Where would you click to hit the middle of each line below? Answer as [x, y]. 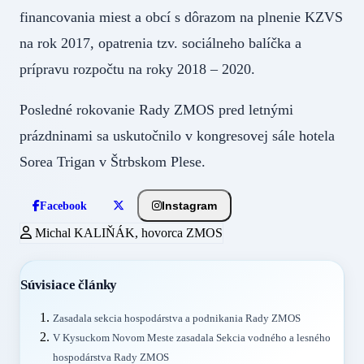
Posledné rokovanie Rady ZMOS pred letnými [156, 109]
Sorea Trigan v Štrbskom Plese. [113, 161]
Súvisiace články [69, 284]
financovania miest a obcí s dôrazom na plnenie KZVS [181, 17]
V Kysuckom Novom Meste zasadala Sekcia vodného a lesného [192, 338]
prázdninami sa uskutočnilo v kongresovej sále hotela [177, 135]
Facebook [63, 206]
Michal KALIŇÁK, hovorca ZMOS [127, 232]
